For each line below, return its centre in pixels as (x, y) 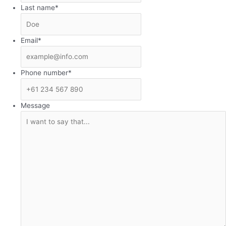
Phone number (45, 73)
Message (36, 105)
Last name (38, 8)
